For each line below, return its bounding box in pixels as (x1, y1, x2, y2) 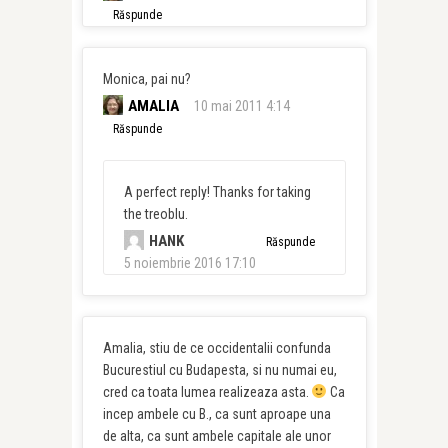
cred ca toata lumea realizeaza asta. (102, 384, 312, 400)
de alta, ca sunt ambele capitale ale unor (102, 428, 331, 444)
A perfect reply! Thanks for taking (123, 184, 311, 200)
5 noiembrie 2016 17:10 (123, 255, 256, 271)
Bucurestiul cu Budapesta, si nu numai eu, (102, 362, 337, 378)
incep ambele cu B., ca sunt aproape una (102, 406, 331, 422)
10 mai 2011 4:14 (193, 98, 290, 114)
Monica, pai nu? (102, 71, 191, 87)
